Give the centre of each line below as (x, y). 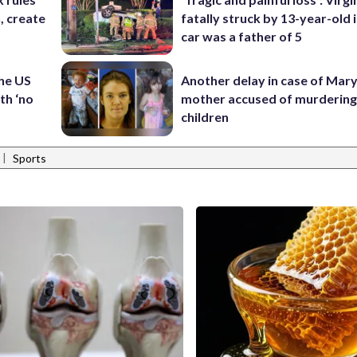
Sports (29, 159)
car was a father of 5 (242, 36)
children (205, 117)
